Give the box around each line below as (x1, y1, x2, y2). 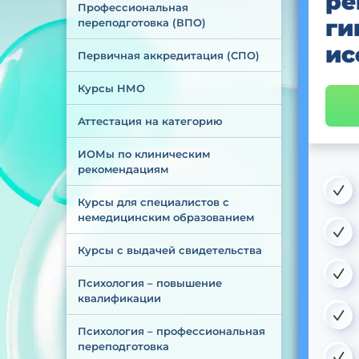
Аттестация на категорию (77, 115, 223, 127)
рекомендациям (77, 163, 168, 175)
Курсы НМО (77, 82, 145, 95)
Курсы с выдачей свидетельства (77, 244, 262, 256)
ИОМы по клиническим (77, 147, 213, 160)
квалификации (77, 292, 161, 305)
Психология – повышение (77, 276, 225, 289)
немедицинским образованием (77, 211, 254, 224)
